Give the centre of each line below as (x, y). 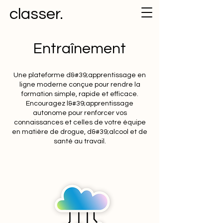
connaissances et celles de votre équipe (80, 122)
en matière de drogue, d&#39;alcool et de (80, 132)
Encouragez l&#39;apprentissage (80, 104)
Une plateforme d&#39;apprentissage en (80, 75)
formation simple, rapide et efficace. (80, 94)
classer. (36, 14)
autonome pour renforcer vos (80, 113)
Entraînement (80, 49)
